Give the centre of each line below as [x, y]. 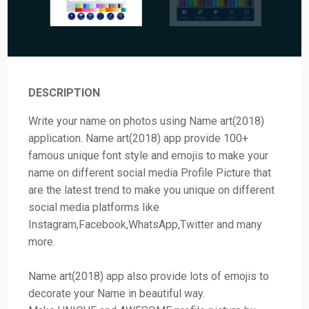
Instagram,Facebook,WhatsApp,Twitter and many [146, 224]
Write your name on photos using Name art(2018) [147, 121]
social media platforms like [94, 207]
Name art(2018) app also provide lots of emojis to [149, 276]
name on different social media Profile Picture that [150, 172]
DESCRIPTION [64, 92]
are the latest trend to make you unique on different [152, 190]
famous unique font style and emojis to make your [149, 155]
